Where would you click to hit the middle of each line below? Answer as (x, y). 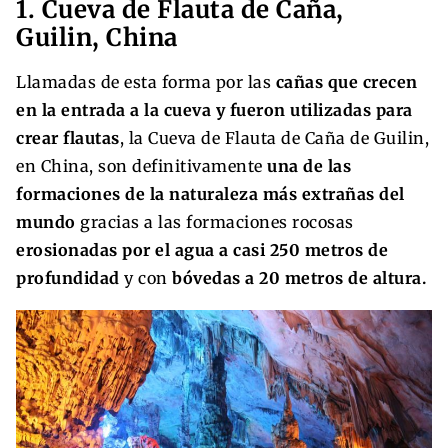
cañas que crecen (346, 81)
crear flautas (68, 137)
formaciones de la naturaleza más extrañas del (210, 193)
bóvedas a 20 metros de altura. (299, 277)
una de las (309, 165)
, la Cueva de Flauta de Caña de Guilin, (274, 137)
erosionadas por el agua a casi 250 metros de (202, 249)
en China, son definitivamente (141, 165)
